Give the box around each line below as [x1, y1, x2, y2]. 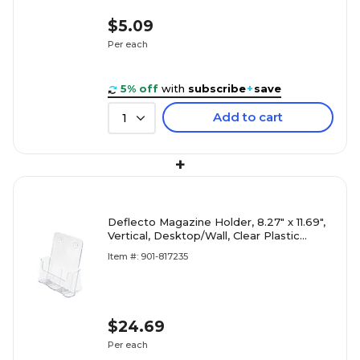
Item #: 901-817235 [108, 251, 188, 263]
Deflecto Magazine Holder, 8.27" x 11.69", [108, 215, 325, 229]
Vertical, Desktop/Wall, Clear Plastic [108, 229, 300, 243]
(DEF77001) [108, 243, 168, 256]
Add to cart [213, 109, 283, 125]
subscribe [188, 82, 246, 96]
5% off [121, 82, 158, 96]
